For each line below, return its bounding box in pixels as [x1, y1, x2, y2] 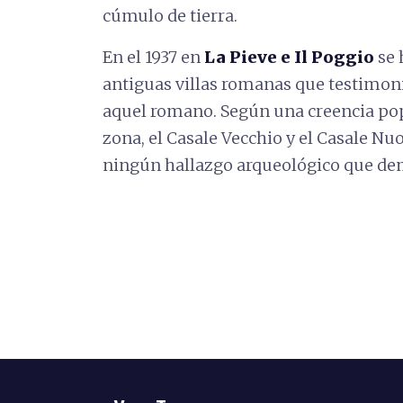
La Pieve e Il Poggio [204, 47, 374, 67]
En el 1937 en [103, 47, 204, 67]
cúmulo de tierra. [103, 5, 237, 26]
